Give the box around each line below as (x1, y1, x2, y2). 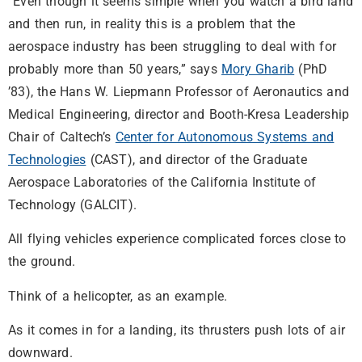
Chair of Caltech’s (8, 129, 116, 145)
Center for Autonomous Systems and (115, 129, 335, 145)
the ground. (8, 254, 76, 270)
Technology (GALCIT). (8, 197, 137, 213)
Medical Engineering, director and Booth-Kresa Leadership (8, 107, 350, 123)
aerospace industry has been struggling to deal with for (8, 39, 337, 55)
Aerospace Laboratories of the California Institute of (8, 175, 317, 191)
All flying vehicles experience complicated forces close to (8, 231, 347, 247)
